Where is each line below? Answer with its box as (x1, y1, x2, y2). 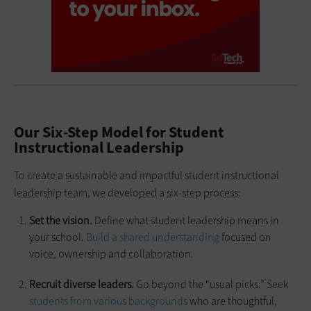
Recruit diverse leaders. (29, 276, 134, 292)
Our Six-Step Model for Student (14, 121, 224, 142)
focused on (219, 229, 271, 244)
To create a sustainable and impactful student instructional (14, 167, 279, 183)
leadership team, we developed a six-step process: (14, 185, 241, 200)
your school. (29, 229, 86, 244)
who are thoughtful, (187, 293, 277, 308)
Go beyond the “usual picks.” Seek (134, 276, 288, 292)
